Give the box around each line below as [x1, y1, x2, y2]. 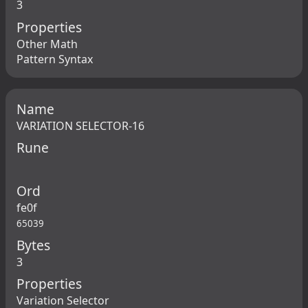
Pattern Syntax [16, 51, 93, 67]
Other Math [16, 36, 78, 52]
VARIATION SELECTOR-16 [16, 118, 144, 133]
